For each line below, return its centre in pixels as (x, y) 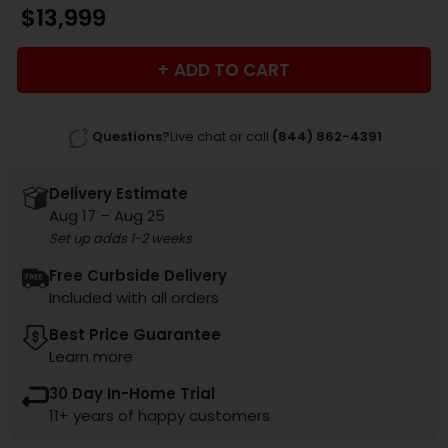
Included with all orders (134, 298)
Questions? (130, 137)
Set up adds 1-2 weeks (120, 239)
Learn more (91, 357)
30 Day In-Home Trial (132, 394)
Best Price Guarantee (135, 335)
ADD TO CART (232, 70)
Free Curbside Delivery (138, 276)
